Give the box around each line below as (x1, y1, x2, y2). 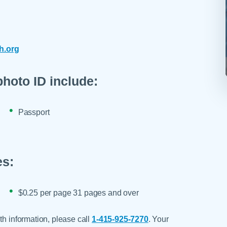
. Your (148, 214, 169, 224)
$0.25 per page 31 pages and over (18, 188, 139, 198)
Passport (18, 107, 50, 117)
